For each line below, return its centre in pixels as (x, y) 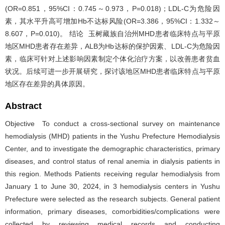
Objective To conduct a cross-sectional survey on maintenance (113, 123)
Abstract (23, 106)
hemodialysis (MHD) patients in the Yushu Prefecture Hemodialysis (113, 136)
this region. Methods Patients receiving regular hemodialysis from (113, 174)
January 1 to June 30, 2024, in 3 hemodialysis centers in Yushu (113, 186)
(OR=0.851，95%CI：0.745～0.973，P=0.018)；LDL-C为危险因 (113, 8)
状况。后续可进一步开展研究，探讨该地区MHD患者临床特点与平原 (113, 71)
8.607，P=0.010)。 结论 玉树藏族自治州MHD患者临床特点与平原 (113, 33)
